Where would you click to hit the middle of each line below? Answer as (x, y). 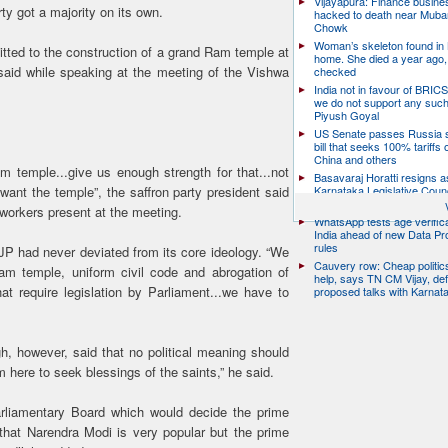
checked (335, 71)
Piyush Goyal (346, 115)
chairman (336, 203)
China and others (355, 159)
